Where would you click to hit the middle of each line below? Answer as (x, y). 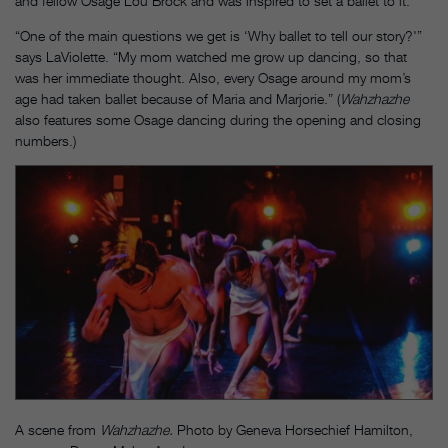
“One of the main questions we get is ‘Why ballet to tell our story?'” (218, 35)
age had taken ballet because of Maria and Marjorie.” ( (177, 98)
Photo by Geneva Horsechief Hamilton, (295, 430)
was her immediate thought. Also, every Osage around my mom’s (213, 77)
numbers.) (45, 140)
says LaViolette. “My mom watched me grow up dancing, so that (211, 56)
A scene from (57, 430)
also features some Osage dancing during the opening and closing (218, 119)
